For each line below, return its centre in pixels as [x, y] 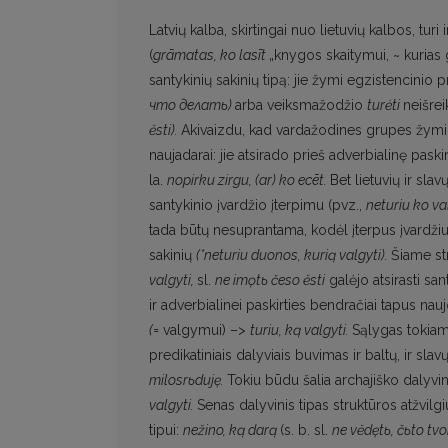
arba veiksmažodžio [301, 105]
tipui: [166, 430]
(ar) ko [276, 180]
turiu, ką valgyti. [301, 330]
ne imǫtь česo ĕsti [270, 280]
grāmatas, [186, 55]
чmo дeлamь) [192, 105]
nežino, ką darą [231, 430]
